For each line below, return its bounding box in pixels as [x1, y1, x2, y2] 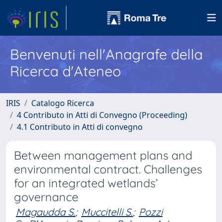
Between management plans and [14, 148, 192, 163]
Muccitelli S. [81, 206, 133, 218]
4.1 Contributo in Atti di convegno [17, 121, 143, 132]
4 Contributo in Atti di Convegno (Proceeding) [17, 110, 187, 120]
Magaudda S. [16, 206, 75, 218]
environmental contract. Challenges [14, 162, 202, 176]
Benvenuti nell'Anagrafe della [10, 45, 203, 63]
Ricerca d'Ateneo [10, 62, 121, 80]
